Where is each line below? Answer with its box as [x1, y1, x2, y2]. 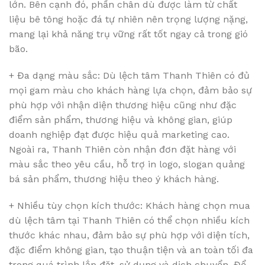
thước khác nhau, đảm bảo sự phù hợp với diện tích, [9, 230, 250, 241]
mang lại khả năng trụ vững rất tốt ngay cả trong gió [9, 28, 248, 40]
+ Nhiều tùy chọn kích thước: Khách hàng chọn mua [9, 200, 250, 211]
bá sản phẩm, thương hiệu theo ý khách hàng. [9, 173, 219, 185]
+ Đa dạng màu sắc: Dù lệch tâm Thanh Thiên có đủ [9, 70, 250, 81]
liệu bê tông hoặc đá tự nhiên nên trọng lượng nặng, [9, 14, 248, 25]
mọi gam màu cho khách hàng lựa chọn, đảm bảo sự [9, 85, 252, 96]
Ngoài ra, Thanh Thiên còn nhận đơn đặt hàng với [9, 144, 236, 155]
